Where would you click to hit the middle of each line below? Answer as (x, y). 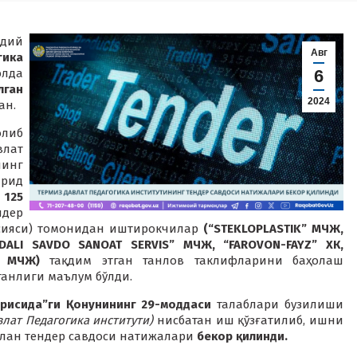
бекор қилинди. (241, 336)
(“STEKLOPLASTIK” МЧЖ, (273, 229)
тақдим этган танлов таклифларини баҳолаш (192, 261)
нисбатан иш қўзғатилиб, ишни (249, 320)
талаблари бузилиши (278, 304)
